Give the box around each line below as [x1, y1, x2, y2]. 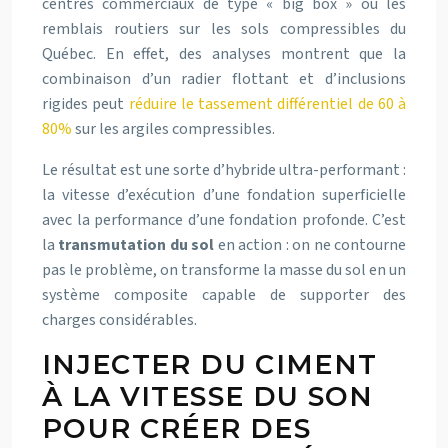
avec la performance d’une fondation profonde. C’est [42, 209, 406, 232]
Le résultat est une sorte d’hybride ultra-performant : [42, 159, 406, 182]
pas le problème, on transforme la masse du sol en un [42, 259, 406, 282]
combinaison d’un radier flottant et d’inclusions [42, 68, 406, 91]
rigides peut [42, 93, 129, 116]
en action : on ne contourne [214, 234, 407, 257]
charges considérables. [42, 309, 197, 332]
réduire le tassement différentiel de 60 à [128, 93, 406, 116]
